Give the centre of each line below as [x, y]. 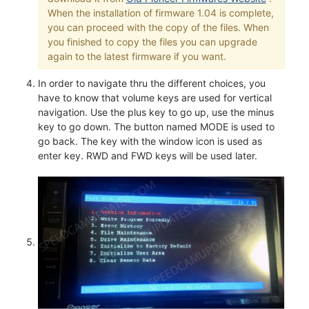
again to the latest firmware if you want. [137, 56]
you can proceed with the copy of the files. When [158, 27]
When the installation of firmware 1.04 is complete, [160, 12]
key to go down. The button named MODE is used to [156, 127]
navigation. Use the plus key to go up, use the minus [156, 112]
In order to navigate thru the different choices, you [152, 83]
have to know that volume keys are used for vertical [155, 98]
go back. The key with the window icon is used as [150, 141]
